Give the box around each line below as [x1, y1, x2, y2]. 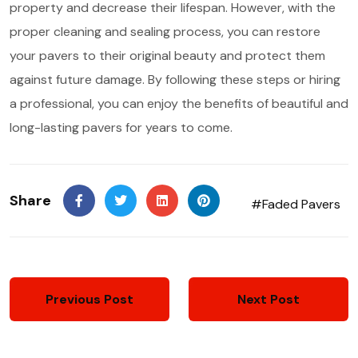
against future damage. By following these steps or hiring [10, 71, 340, 89]
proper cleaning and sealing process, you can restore [10, 23, 320, 41]
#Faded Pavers [251, 196, 340, 213]
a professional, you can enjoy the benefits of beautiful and [10, 95, 348, 113]
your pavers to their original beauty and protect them [10, 47, 325, 65]
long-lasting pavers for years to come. [10, 119, 233, 137]
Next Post [237, 290, 300, 308]
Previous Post [46, 290, 133, 308]
